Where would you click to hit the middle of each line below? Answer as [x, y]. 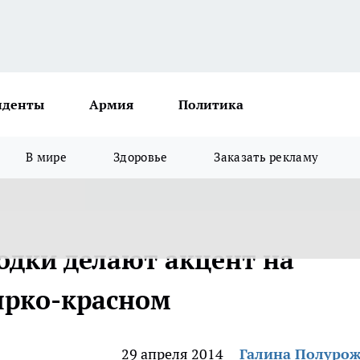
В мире [47, 157]
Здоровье [141, 157]
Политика [211, 104]
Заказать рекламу [266, 157]
